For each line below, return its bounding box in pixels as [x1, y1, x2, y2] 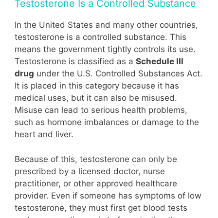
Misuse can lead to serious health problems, [15, 105, 187, 115]
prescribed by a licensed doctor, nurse [15, 166, 165, 176]
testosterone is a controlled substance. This [15, 32, 186, 42]
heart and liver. [15, 129, 73, 140]
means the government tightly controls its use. [15, 44, 196, 54]
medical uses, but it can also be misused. [15, 93, 177, 103]
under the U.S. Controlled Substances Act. [34, 69, 202, 79]
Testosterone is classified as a [15, 56, 136, 67]
